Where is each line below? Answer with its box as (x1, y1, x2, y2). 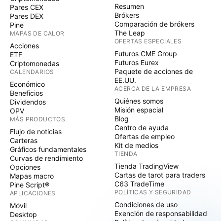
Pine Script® (10, 181, 49, 189)
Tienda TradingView (114, 162, 179, 170)
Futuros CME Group (114, 49, 177, 58)
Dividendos (10, 98, 46, 106)
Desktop (10, 210, 37, 219)
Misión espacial (114, 106, 163, 114)
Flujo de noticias (10, 127, 62, 136)
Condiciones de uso (114, 200, 178, 209)
